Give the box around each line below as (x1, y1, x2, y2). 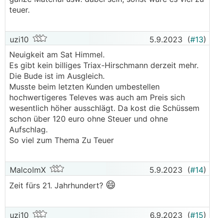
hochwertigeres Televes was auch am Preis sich (9, 92, 185, 102)
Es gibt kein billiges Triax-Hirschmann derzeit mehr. (9, 60, 199, 70)
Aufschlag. (9, 125, 48, 134)
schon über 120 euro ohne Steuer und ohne (9, 114, 168, 124)
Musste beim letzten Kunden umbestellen (9, 82, 160, 91)
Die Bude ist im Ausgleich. (9, 71, 105, 81)
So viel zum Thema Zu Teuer (9, 135, 114, 145)
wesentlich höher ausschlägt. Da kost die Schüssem (9, 103, 200, 113)
